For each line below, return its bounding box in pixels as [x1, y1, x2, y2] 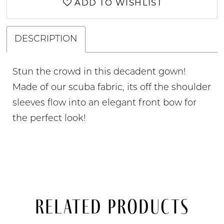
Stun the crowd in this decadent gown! [12, 67, 186, 76]
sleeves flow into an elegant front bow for [12, 98, 197, 107]
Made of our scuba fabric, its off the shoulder [12, 83, 211, 92]
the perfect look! [12, 114, 86, 123]
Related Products [35, 195, 189, 218]
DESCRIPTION [14, 35, 78, 44]
